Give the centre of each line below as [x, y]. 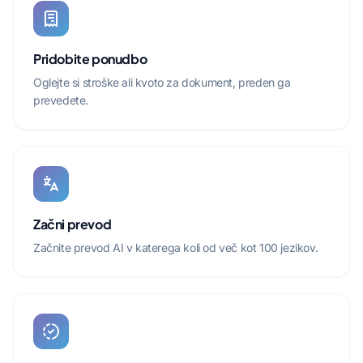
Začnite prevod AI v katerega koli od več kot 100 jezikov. [176, 248]
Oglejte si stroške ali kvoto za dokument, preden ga [162, 82]
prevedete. [61, 100]
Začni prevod [73, 224]
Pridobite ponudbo [90, 59]
